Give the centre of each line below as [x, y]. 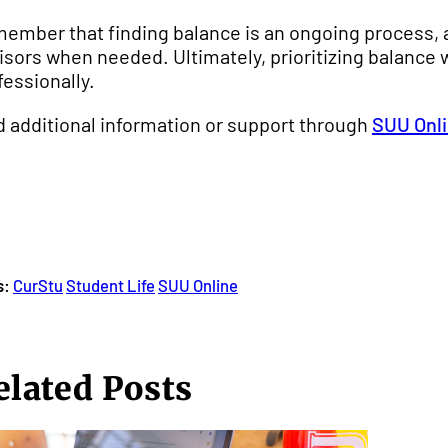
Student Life [110, 284]
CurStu [38, 284]
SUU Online [198, 284]
